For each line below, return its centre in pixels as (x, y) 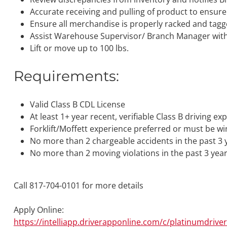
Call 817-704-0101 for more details (78, 185)
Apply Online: (39, 210)
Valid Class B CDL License (77, 104)
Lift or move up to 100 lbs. (79, 48)
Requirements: (66, 76)
